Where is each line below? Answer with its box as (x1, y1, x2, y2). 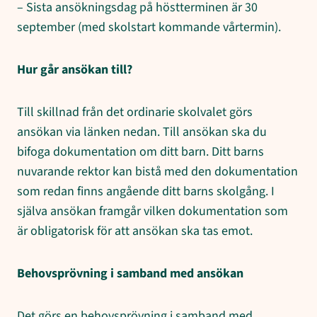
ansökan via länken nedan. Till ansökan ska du (17, 122, 267, 141)
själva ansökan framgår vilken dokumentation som (17, 202, 288, 220)
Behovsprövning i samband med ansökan (17, 264, 243, 282)
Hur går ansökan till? (17, 60, 132, 79)
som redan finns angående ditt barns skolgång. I (17, 182, 275, 200)
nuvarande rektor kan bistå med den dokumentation (17, 162, 298, 180)
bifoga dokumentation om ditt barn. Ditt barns (17, 142, 264, 161)
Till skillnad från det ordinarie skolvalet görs (17, 103, 253, 121)
